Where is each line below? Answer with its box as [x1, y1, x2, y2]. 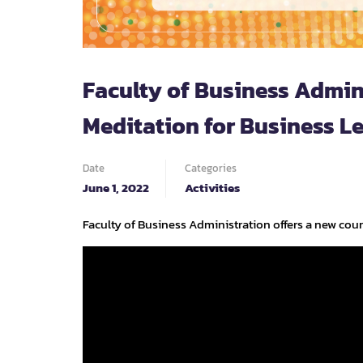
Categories [185, 160, 237, 177]
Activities [185, 178, 240, 198]
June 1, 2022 [83, 178, 149, 198]
